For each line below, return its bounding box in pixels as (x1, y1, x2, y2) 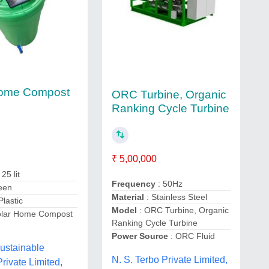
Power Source (111, 231, 171, 241)
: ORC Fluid (170, 231, 215, 241)
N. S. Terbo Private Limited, (111, 255, 228, 265)
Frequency (111, 179, 158, 189)
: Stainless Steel (146, 192, 207, 202)
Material (111, 192, 147, 202)
